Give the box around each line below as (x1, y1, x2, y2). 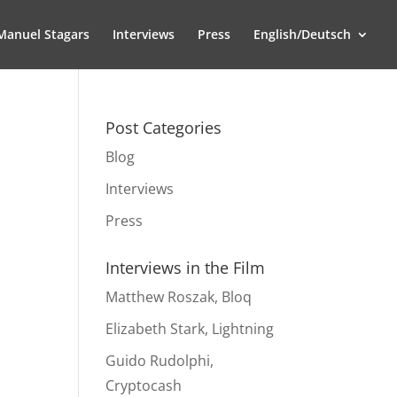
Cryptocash (105, 376, 183, 395)
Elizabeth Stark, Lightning (105, 319, 275, 339)
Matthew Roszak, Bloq (105, 287, 253, 307)
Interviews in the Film (105, 257, 266, 278)
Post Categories (105, 117, 222, 138)
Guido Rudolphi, (105, 351, 214, 370)
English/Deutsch (253, 26, 351, 43)
